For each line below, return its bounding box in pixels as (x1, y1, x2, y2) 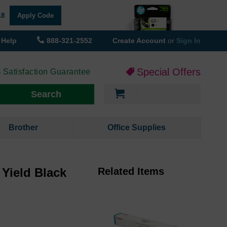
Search (31, 89, 61, 100)
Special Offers (137, 66, 201, 78)
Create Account (112, 36, 168, 45)
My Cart (136, 85, 162, 93)
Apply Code (17, 11, 54, 19)
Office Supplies (107, 123, 166, 132)
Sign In (176, 36, 201, 45)
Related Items (97, 166, 164, 177)
